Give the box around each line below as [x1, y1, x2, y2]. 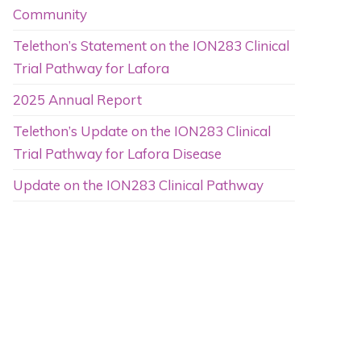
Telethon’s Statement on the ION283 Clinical [12, 36, 289, 54]
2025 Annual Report [12, 90, 142, 108]
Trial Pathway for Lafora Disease [12, 144, 222, 162]
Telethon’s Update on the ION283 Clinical [12, 122, 271, 139]
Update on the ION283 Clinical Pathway [12, 176, 263, 193]
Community [12, 5, 87, 23]
